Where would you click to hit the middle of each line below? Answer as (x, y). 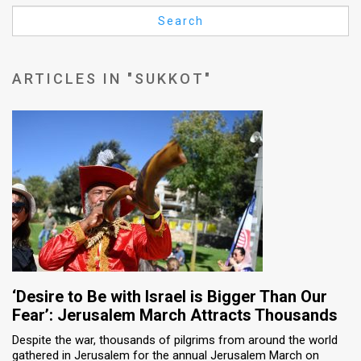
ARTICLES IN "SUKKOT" (112, 78)
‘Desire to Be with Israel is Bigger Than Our (170, 296)
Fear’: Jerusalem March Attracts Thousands (175, 315)
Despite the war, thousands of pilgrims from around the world (175, 340)
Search (180, 21)
